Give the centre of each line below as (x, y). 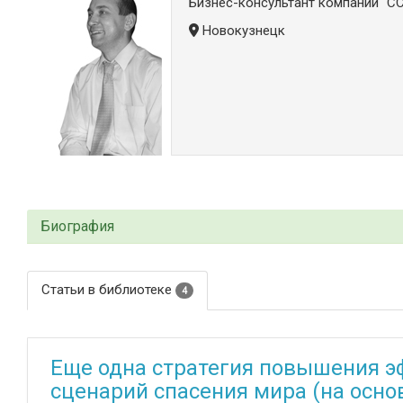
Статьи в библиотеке (108, 290)
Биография (77, 226)
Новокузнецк (242, 31)
